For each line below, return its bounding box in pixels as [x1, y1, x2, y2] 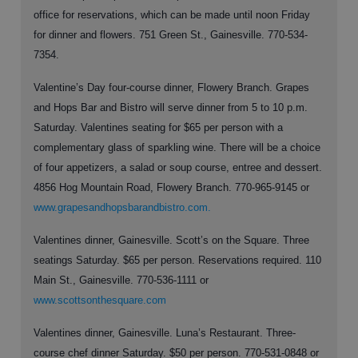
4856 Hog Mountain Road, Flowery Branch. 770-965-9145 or [34, 181, 309, 193]
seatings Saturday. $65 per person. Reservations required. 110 [34, 254, 321, 266]
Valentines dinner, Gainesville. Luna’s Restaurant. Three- [34, 327, 296, 339]
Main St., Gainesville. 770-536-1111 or [34, 274, 209, 286]
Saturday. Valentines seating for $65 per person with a [34, 121, 283, 133]
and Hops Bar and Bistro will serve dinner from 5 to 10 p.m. [34, 101, 308, 113]
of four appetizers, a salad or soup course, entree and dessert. [34, 161, 322, 173]
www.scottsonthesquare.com [34, 294, 166, 306]
